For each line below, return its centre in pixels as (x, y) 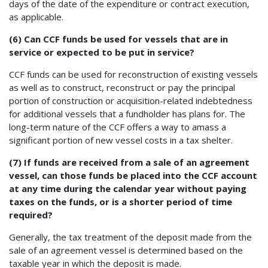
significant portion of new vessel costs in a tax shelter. (121, 140)
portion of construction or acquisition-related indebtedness (131, 100)
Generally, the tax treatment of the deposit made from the (130, 237)
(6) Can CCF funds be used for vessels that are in (118, 39)
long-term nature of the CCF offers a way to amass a (118, 127)
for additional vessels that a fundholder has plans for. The (127, 113)
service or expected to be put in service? (102, 52)
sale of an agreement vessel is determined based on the (126, 250)
